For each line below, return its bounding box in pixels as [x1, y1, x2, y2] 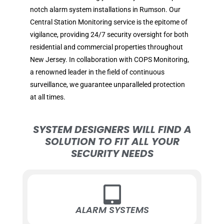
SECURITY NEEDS [70, 146, 153, 161]
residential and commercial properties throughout [30, 43, 183, 51]
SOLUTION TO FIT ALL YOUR [44, 134, 179, 149]
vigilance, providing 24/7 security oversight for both [30, 30, 188, 39]
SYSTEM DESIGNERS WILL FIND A [32, 122, 191, 137]
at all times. [30, 93, 65, 101]
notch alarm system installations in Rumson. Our [30, 5, 180, 14]
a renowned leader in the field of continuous [30, 68, 164, 76]
